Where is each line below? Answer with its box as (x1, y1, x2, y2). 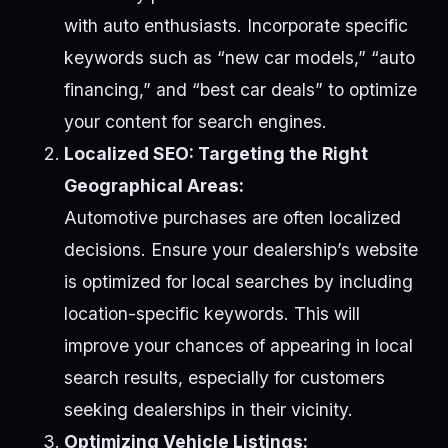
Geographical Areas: (64, 175, 244, 197)
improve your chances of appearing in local (64, 335, 413, 357)
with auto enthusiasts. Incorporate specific (64, 15, 408, 37)
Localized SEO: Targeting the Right (64, 143, 368, 165)
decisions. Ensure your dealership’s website (64, 239, 418, 261)
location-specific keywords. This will (64, 303, 360, 325)
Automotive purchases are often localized (64, 207, 401, 229)
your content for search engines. (64, 111, 327, 133)
